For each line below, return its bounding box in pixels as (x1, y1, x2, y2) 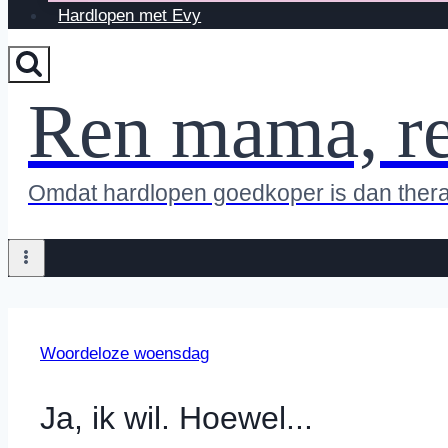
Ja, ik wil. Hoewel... (40, 399, 313, 436)
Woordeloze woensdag (40, 344, 209, 364)
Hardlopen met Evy (58, 6, 202, 25)
